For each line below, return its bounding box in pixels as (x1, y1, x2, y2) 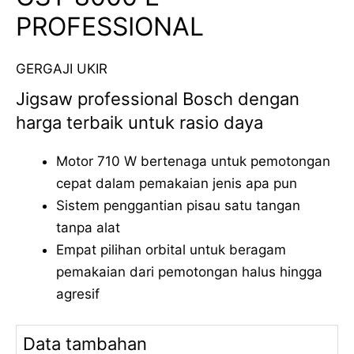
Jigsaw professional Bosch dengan (16, 88, 299, 109)
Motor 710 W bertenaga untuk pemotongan (56, 153, 330, 169)
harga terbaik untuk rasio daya (16, 111, 263, 133)
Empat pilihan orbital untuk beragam (56, 241, 286, 258)
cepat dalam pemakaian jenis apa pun (56, 175, 297, 191)
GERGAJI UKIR (16, 61, 107, 77)
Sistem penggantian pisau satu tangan (56, 197, 300, 213)
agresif (56, 285, 100, 302)
